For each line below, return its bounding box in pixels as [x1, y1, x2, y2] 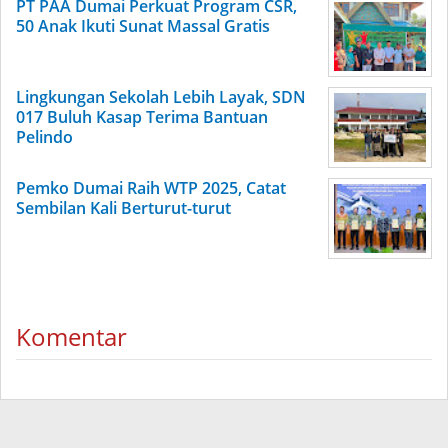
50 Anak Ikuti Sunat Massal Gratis [16, 15, 270, 38]
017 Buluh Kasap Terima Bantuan [16, 106, 268, 129]
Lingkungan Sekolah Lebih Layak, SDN [16, 86, 306, 109]
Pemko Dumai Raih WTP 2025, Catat [16, 177, 286, 200]
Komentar [16, 320, 127, 354]
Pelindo [16, 126, 73, 149]
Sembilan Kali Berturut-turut [16, 197, 231, 220]
